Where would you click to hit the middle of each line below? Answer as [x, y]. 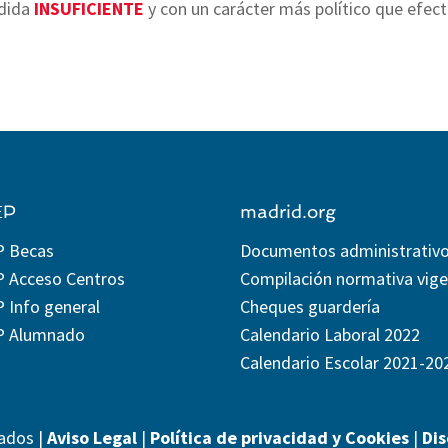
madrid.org [288, 211]
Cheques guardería [310, 306]
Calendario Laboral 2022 [330, 334]
